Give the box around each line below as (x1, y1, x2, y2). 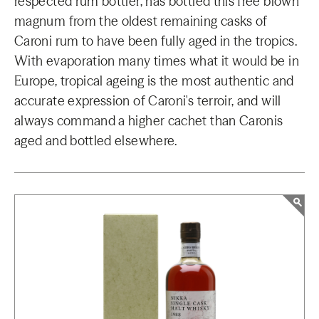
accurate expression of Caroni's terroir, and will (14, 93, 281, 109)
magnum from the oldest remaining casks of (14, 13, 268, 29)
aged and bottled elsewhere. (14, 132, 177, 149)
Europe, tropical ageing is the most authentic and (14, 73, 294, 89)
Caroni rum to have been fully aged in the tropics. (14, 33, 297, 49)
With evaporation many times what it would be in (14, 53, 299, 69)
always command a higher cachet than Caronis (14, 113, 283, 129)
